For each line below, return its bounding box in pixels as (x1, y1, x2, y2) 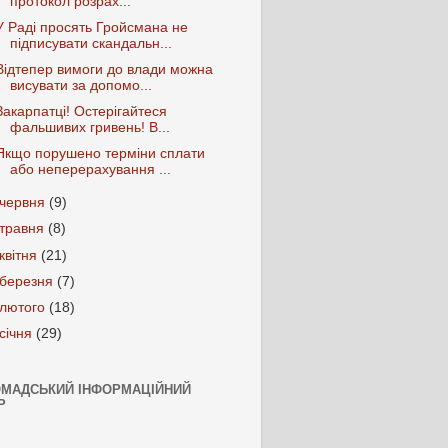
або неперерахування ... (9, 162, 171, 178)
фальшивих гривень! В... (9, 120, 170, 136)
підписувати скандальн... (9, 36, 172, 51)
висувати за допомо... (9, 78, 152, 94)
